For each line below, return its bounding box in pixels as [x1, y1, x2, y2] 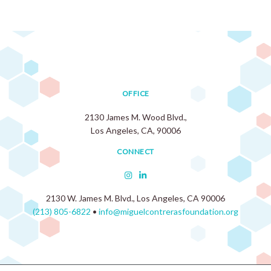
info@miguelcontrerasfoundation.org [99, 206, 238, 217]
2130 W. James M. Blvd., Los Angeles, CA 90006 [46, 193, 225, 203]
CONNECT [117, 147, 154, 156]
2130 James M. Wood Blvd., [84, 112, 187, 122]
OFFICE [122, 89, 149, 98]
